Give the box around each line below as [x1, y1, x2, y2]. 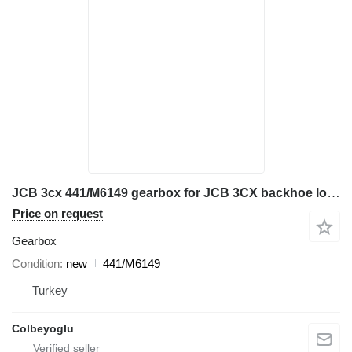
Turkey [32, 283, 68, 297]
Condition [12, 256, 60, 270]
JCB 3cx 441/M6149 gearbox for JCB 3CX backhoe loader [327, 185, 340, 200]
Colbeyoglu [12, 321, 74, 335]
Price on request [13, 206, 103, 220]
